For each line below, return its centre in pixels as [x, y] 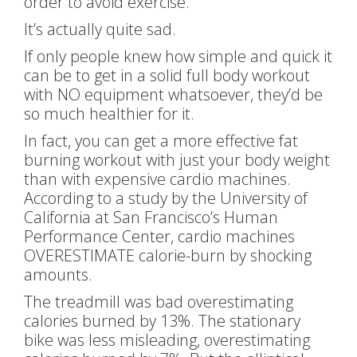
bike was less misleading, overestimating [167, 340]
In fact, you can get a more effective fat [161, 141]
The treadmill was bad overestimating [159, 302]
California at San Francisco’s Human [151, 217]
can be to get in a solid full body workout [167, 75]
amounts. [58, 275]
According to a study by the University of [166, 198]
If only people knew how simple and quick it [178, 56]
